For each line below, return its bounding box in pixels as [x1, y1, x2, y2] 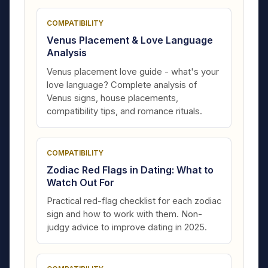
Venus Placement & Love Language [47, 34, 213, 47]
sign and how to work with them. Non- [47, 209, 202, 220]
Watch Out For [47, 176, 114, 188]
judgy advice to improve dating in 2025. [47, 222, 207, 233]
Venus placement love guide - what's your [47, 66, 219, 77]
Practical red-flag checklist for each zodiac [47, 196, 221, 207]
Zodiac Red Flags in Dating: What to [47, 163, 214, 176]
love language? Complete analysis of [47, 79, 197, 90]
